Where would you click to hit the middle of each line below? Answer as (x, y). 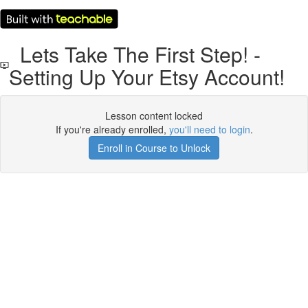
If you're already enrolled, (112, 129)
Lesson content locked (154, 115)
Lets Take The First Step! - (135, 54)
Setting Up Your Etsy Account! (147, 77)
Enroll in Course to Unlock (154, 148)
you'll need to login (209, 129)
